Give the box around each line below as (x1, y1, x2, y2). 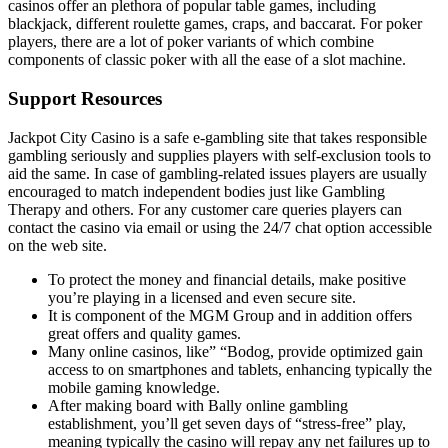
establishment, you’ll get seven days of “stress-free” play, (48, 414, 406, 432)
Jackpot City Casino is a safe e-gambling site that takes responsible (8, 128, 427, 146)
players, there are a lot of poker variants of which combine (8, 33, 374, 51)
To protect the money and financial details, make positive (48, 270, 406, 288)
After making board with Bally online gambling (48, 396, 348, 414)
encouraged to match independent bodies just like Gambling (8, 182, 385, 200)
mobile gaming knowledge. (48, 378, 220, 396)
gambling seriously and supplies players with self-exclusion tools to (8, 146, 431, 164)
